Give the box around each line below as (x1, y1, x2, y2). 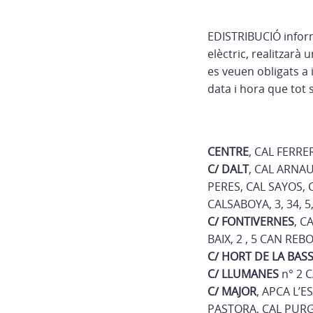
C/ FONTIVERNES (208, 214, 294, 229)
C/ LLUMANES (208, 266, 279, 282)
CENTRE (208, 144, 249, 159)
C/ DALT (208, 161, 249, 177)
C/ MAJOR (208, 284, 256, 299)
